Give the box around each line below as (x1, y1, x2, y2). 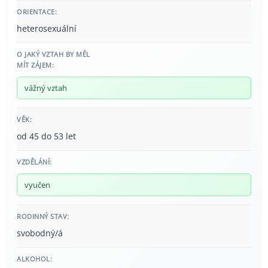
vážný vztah (25, 83, 67, 94)
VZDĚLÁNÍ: (17, 157, 52, 167)
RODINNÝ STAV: (17, 212, 69, 221)
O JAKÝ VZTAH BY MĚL (17, 50, 90, 59)
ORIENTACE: (17, 7, 57, 17)
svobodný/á (17, 227, 63, 239)
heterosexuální (17, 23, 77, 35)
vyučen (25, 179, 50, 191)
